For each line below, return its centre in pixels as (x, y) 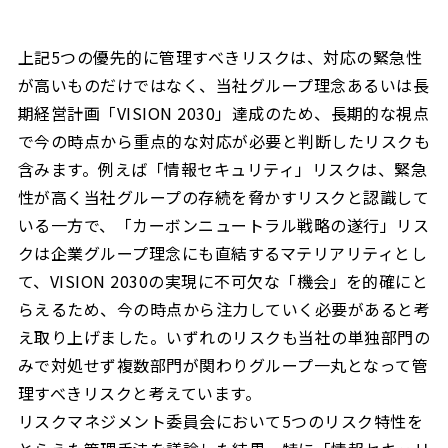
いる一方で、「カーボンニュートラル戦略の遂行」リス (224, 225)
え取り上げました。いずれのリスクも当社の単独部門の (224, 337)
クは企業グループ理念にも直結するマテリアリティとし (222, 253)
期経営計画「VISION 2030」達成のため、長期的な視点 (224, 113)
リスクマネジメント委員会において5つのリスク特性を (221, 421)
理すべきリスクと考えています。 (140, 393)
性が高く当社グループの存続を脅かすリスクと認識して (223, 197)
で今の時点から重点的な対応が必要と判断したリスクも (224, 141)
